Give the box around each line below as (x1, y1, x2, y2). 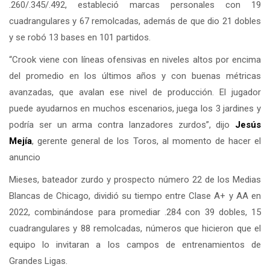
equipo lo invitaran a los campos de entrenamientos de (9, 239, 261, 250)
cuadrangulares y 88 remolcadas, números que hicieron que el (9, 222, 261, 234)
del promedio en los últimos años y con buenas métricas (9, 70, 261, 81)
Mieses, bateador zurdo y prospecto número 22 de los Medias (9, 174, 261, 185)
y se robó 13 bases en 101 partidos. (9, 31, 151, 43)
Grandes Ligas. (9, 255, 67, 266)
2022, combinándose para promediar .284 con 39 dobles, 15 (9, 206, 261, 218)
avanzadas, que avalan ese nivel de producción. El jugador (9, 86, 261, 98)
